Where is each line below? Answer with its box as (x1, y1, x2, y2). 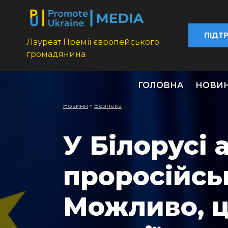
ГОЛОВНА (138, 80, 183, 91)
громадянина (26, 49, 85, 60)
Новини (63, 102, 88, 110)
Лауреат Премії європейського (26, 37, 159, 47)
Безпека (94, 102, 122, 110)
